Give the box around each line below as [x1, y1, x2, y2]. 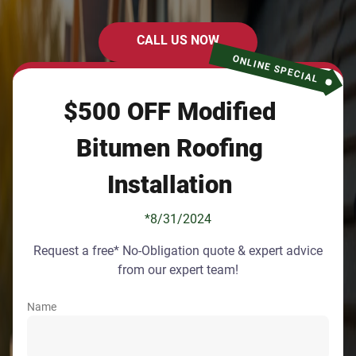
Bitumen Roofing [76, 133, 264, 163]
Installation [107, 170, 233, 199]
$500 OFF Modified [64, 97, 277, 126]
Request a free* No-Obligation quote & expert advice [33, 243, 323, 258]
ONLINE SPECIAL [231, 52, 320, 86]
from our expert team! [118, 262, 238, 277]
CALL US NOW [137, 33, 219, 48]
